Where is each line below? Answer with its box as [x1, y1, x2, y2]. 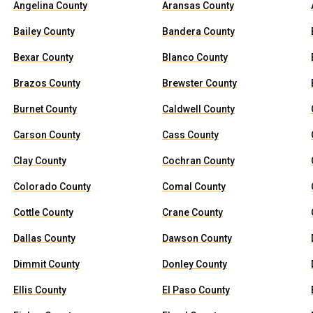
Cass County [161, 129, 219, 140]
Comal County [161, 181, 226, 192]
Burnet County [13, 103, 77, 115]
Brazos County [13, 78, 80, 89]
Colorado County [13, 181, 91, 192]
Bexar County [13, 52, 73, 63]
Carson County [13, 129, 80, 140]
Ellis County [13, 284, 66, 296]
